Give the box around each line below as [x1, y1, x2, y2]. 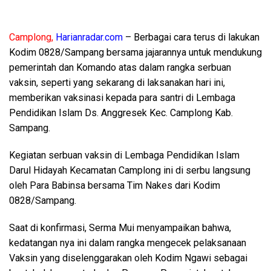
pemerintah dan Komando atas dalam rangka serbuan [9, 62, 231, 73]
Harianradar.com [56, 31, 123, 43]
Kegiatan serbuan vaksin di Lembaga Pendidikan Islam [9, 149, 240, 161]
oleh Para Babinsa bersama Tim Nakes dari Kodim [9, 180, 220, 191]
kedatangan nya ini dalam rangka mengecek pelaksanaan [9, 237, 246, 249]
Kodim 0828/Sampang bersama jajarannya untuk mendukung [9, 47, 262, 58]
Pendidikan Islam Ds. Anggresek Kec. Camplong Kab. [9, 107, 233, 119]
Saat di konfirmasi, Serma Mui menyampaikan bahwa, [9, 222, 231, 233]
